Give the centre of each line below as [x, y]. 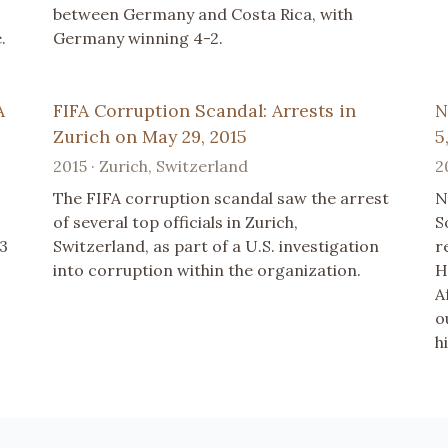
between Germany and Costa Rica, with [203, 13]
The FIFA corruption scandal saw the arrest [221, 197]
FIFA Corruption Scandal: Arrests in [205, 110]
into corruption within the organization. [207, 269]
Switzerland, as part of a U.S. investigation [216, 245]
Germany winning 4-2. [138, 37]
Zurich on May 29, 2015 [150, 136]
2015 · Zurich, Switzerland [151, 165]
